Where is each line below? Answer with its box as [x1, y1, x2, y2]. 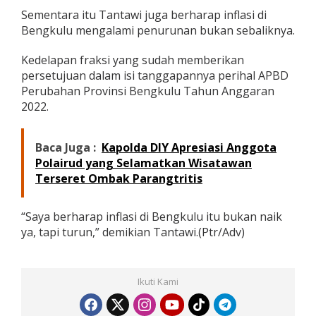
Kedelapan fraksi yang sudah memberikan [21, 51, 244, 68]
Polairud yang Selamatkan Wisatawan [35, 154, 252, 171]
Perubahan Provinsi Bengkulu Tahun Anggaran [21, 83, 274, 99]
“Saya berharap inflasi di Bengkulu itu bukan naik [21, 208, 282, 224]
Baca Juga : [35, 139, 96, 155]
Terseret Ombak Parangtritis [35, 170, 202, 186]
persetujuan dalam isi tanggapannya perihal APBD [21, 67, 288, 83]
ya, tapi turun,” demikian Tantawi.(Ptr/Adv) [21, 224, 245, 240]
